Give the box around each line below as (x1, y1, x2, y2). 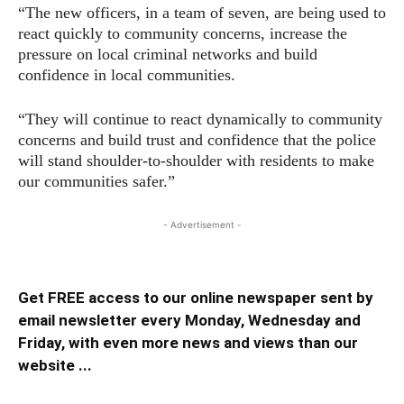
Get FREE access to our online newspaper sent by (18, 289, 373, 308)
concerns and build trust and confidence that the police (18, 131, 376, 150)
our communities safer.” (18, 172, 175, 191)
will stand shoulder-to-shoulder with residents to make (18, 151, 374, 170)
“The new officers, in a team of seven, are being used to (18, 4, 386, 23)
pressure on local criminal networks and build (18, 45, 317, 64)
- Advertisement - (162, 219, 242, 231)
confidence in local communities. (18, 66, 235, 85)
